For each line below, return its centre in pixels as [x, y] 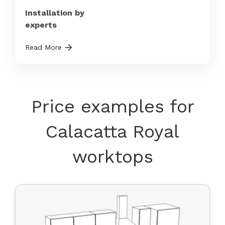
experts [41, 25]
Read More [43, 47]
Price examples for [113, 106]
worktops [113, 156]
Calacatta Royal [113, 131]
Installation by [54, 13]
